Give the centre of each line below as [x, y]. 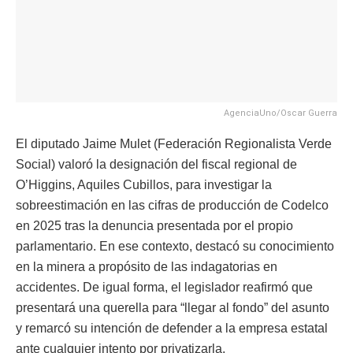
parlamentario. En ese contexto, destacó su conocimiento [175, 246]
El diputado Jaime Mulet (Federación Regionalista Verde [174, 143]
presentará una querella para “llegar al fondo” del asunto [173, 307]
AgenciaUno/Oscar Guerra [281, 113]
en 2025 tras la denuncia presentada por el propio [154, 225]
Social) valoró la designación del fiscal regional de [156, 164]
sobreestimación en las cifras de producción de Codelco [172, 205]
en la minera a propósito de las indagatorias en [147, 266]
